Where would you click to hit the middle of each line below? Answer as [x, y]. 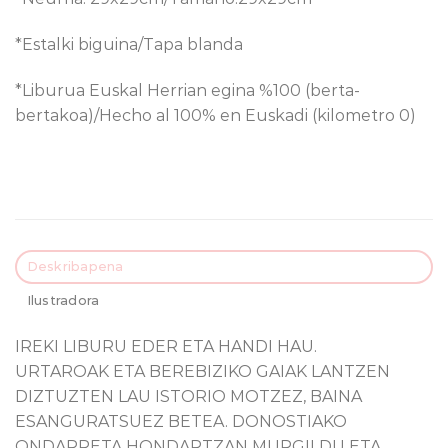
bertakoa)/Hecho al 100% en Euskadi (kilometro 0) [215, 115]
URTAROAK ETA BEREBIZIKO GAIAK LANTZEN [202, 371]
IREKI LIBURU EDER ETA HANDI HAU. [166, 346]
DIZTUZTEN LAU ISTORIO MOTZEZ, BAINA [188, 396]
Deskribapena [75, 266]
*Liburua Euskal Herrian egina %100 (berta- [187, 90]
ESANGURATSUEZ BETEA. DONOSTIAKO [181, 421]
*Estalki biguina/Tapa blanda [129, 45]
